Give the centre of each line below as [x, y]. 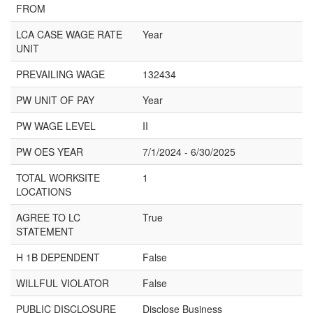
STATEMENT [45, 231]
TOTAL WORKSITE [58, 177]
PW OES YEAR [50, 152]
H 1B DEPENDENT [58, 257]
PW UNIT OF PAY [55, 100]
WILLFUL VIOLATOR [63, 283]
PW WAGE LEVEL [56, 126]
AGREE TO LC [48, 217]
